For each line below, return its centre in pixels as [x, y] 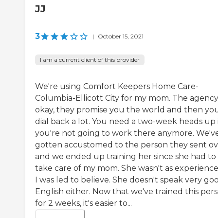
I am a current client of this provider [90, 59]
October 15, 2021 [121, 36]
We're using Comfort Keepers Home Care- [117, 86]
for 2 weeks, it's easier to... [83, 203]
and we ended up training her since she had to [126, 156]
